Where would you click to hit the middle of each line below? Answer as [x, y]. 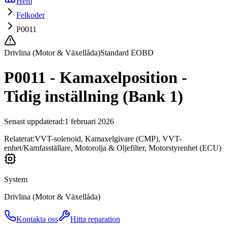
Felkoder [31, 15]
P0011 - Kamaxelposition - [96, 78]
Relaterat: [19, 138]
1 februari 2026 [89, 121]
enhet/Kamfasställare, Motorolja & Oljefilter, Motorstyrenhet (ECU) [113, 148]
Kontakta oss [37, 219]
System [16, 179]
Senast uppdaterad [33, 121]
